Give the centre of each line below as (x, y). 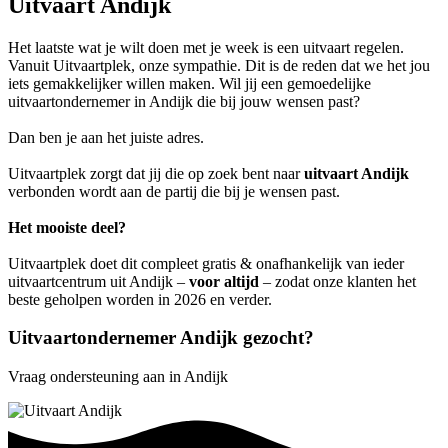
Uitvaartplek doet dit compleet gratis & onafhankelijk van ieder (206, 263)
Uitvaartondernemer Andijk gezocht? (161, 338)
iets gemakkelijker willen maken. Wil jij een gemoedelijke (189, 83)
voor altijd (224, 281)
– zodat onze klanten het (337, 281)
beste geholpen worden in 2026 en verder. (140, 299)
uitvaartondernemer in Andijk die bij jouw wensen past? (184, 101)
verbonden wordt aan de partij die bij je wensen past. (174, 191)
